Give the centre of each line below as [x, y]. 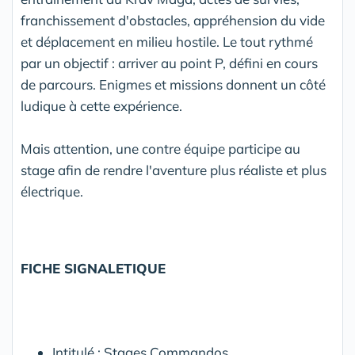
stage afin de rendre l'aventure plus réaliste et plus [174, 170]
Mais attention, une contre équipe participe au [160, 149]
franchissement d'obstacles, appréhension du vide [173, 20]
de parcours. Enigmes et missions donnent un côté [173, 84]
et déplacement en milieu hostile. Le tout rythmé [167, 42]
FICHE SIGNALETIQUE [93, 268]
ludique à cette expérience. [101, 106]
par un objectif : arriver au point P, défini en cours [169, 63]
